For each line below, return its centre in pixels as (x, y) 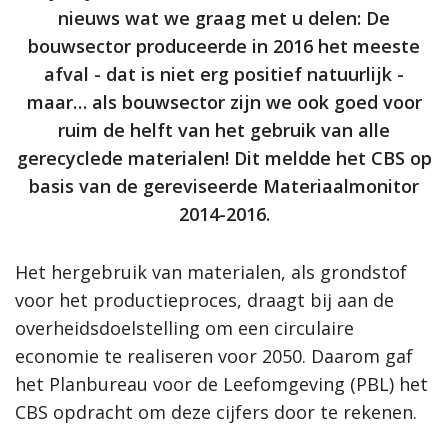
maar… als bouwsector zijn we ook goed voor (224, 102)
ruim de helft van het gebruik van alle (224, 130)
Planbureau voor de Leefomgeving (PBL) (221, 384)
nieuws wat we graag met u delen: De (224, 18)
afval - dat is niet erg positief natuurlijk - (224, 74)
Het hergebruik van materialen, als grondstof (211, 272)
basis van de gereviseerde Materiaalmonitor (224, 186)
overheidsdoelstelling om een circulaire (184, 328)
